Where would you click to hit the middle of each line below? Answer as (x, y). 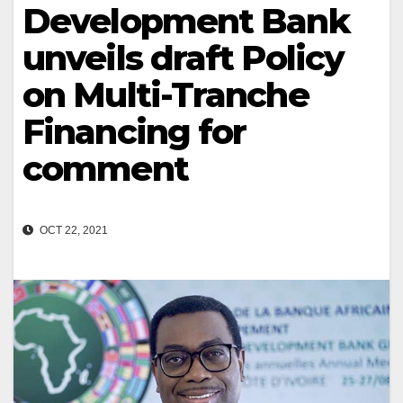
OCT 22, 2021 (72, 231)
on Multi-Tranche (166, 95)
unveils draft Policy (184, 58)
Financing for (134, 132)
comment (105, 169)
